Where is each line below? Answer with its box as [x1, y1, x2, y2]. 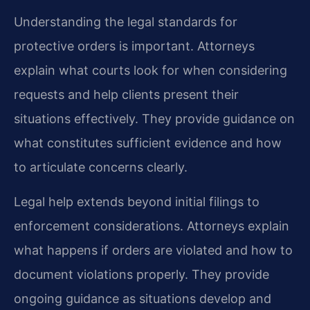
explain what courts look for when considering [14, 63, 287, 78]
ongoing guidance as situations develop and [14, 291, 271, 306]
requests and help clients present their [14, 87, 239, 102]
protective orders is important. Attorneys [14, 39, 255, 54]
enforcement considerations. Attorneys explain [14, 218, 289, 233]
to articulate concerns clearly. [14, 160, 188, 175]
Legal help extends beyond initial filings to [14, 194, 259, 209]
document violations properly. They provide [14, 266, 269, 282]
